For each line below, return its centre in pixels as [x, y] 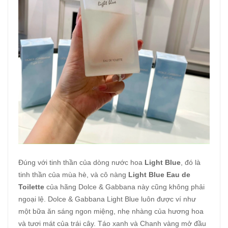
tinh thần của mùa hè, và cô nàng [73, 175]
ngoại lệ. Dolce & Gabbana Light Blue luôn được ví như [107, 199]
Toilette [31, 187]
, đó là [191, 163]
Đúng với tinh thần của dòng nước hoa [81, 163]
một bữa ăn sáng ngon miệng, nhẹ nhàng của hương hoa [111, 211]
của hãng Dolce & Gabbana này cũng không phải [124, 187]
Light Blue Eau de [159, 175]
